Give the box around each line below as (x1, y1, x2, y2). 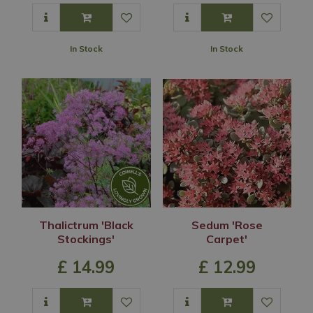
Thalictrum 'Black (38, 217, 133, 232)
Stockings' (57, 231, 115, 246)
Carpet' (206, 231, 248, 246)
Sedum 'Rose (191, 217, 263, 232)
